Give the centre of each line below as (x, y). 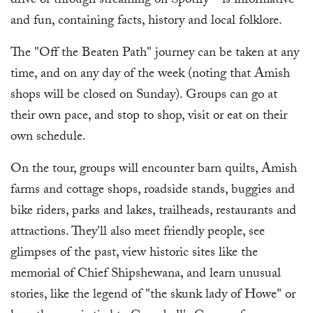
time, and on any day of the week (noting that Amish (150, 75)
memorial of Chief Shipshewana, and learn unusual (146, 275)
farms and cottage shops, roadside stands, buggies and (153, 191)
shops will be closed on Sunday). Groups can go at (144, 96)
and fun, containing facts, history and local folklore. (146, 22)
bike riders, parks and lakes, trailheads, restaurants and (153, 212)
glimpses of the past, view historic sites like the (134, 254)
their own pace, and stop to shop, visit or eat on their (149, 117)
